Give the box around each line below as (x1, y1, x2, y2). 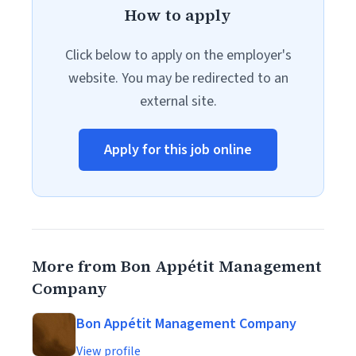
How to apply (125, 4, 231, 26)
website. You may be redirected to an (68, 68, 288, 88)
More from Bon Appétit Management (32, 255, 322, 277)
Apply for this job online (104, 140, 252, 160)
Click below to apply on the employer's (64, 45, 292, 65)
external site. (139, 91, 217, 111)
